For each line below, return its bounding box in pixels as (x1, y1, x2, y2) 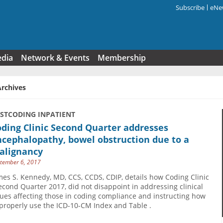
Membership (98, 52, 146, 63)
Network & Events (21, 52, 90, 63)
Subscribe (176, 3, 205, 12)
